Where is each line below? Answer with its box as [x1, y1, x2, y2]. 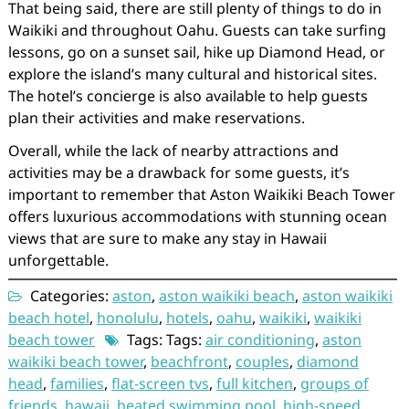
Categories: [26, 286, 112, 306]
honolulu [96, 308, 159, 328]
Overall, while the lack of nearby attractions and [7, 141, 339, 161]
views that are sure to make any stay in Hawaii [7, 228, 327, 248]
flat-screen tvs [110, 373, 209, 393]
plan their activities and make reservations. [7, 108, 305, 128]
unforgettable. [7, 250, 109, 270]
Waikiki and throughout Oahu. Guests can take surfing [7, 20, 386, 40]
